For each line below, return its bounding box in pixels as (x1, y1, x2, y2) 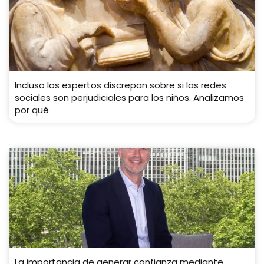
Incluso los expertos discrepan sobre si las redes (15, 79, 226, 92)
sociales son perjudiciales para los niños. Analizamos (15, 91, 244, 104)
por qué (15, 104, 49, 117)
